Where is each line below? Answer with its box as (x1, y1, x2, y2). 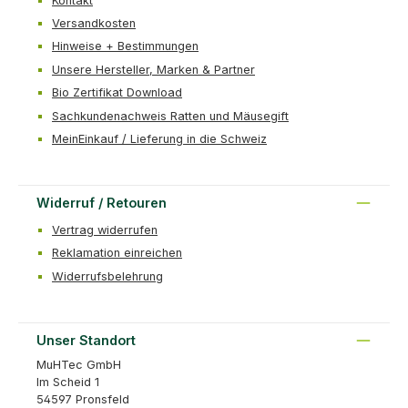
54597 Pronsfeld (36, 392, 129, 406)
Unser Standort (36, 331, 136, 348)
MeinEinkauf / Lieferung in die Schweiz (52, 131, 267, 146)
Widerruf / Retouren (36, 194, 167, 210)
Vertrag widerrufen (52, 223, 158, 238)
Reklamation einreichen (52, 246, 182, 260)
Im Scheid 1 (36, 374, 99, 389)
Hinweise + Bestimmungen (52, 39, 199, 54)
